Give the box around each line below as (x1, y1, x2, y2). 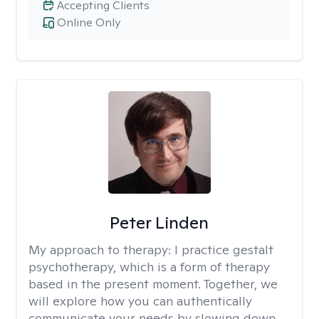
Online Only (57, 15, 120, 30)
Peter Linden (110, 211, 209, 234)
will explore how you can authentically (28, 293, 252, 309)
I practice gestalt (174, 241, 273, 258)
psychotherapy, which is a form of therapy (28, 258, 270, 275)
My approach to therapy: (28, 241, 174, 258)
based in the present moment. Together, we (28, 276, 278, 292)
